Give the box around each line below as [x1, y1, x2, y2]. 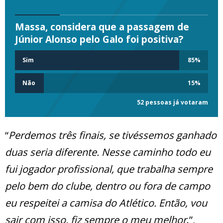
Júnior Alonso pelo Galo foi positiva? [15, 33, 183, 46]
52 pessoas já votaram [137, 98, 208, 107]
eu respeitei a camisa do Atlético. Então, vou [5, 196, 207, 210]
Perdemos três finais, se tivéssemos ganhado [8, 128, 217, 142]
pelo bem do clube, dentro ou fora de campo [5, 179, 210, 193]
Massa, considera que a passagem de [15, 20, 189, 34]
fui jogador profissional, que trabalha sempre [5, 162, 213, 176]
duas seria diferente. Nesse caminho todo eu [5, 145, 211, 159]
